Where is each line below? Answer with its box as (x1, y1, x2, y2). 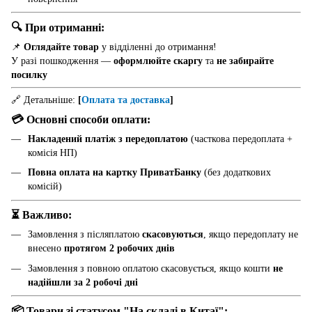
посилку (11, 69, 47, 80)
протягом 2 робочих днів (64, 243, 175, 254)
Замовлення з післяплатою (28, 229, 142, 240)
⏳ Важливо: (11, 208, 72, 222)
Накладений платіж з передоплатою (28, 133, 188, 144)
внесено (28, 243, 64, 254)
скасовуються (142, 229, 203, 240)
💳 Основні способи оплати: (11, 112, 150, 126)
